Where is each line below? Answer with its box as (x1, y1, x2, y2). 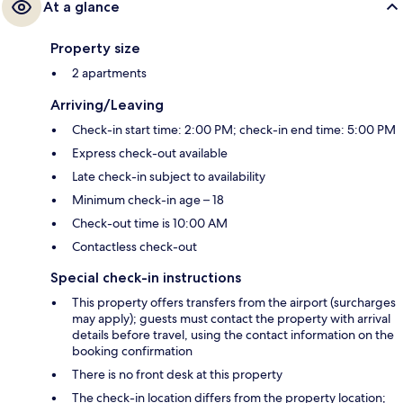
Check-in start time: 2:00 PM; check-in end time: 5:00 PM (72, 121, 396, 139)
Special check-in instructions (50, 269, 241, 287)
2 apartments (72, 65, 147, 82)
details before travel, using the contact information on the (72, 327, 394, 344)
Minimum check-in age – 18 (72, 192, 224, 209)
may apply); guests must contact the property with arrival (72, 310, 390, 327)
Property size (50, 40, 140, 58)
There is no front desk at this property (72, 366, 282, 383)
